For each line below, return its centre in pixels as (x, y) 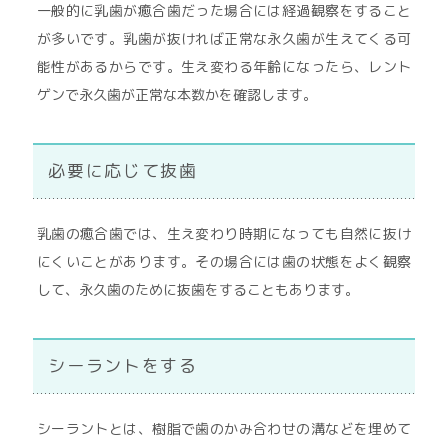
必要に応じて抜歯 (123, 170)
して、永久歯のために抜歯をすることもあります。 (197, 289)
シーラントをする (123, 365)
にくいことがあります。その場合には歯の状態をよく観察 (224, 261)
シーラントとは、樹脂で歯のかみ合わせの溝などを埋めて (224, 428)
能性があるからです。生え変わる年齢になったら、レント (224, 66)
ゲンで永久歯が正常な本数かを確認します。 (176, 94)
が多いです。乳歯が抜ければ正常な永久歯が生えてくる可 (224, 38)
